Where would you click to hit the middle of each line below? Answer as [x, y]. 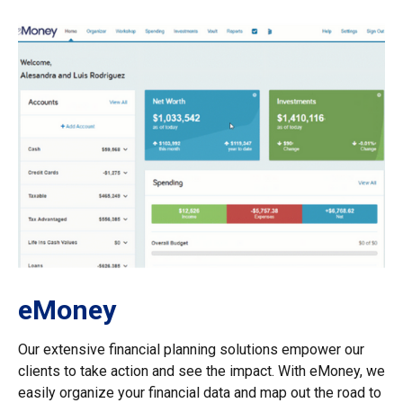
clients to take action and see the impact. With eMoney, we [201, 371]
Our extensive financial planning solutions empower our [191, 349]
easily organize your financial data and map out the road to [200, 393]
